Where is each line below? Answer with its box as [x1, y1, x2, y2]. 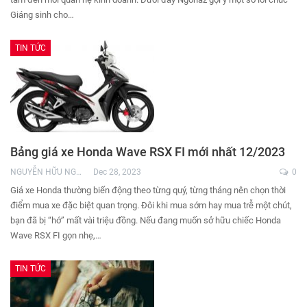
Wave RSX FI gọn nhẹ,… [10, 230, 101, 241]
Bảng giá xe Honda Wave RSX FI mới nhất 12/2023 [10, 144, 285, 159]
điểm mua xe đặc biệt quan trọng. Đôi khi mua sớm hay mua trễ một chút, [10, 199, 292, 210]
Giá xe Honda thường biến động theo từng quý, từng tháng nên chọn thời [10, 184, 286, 195]
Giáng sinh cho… [10, 10, 74, 21]
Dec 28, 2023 [93, 167, 141, 177]
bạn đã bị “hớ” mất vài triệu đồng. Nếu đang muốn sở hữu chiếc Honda [10, 214, 281, 225]
